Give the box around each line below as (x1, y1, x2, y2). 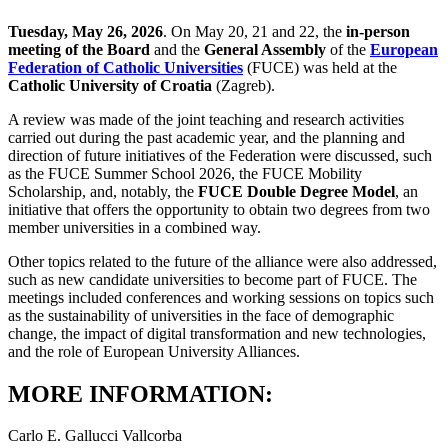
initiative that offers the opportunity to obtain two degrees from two (8, 200, 430, 218)
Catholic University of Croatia (8, 76, 212, 94)
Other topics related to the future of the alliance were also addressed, (8, 252, 437, 270)
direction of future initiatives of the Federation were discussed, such (8, 146, 432, 164)
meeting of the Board (8, 40, 154, 58)
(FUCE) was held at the (243, 58, 397, 76)
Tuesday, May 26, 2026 (8, 22, 163, 40)
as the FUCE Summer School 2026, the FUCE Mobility (8, 164, 362, 182)
